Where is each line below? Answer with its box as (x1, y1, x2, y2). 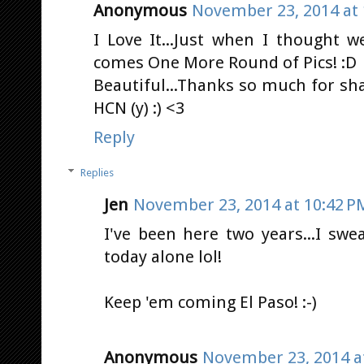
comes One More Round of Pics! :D (93, 53, 357, 73)
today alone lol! (104, 246, 222, 266)
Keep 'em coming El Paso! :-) (104, 292, 317, 312)
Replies (80, 166, 114, 179)
